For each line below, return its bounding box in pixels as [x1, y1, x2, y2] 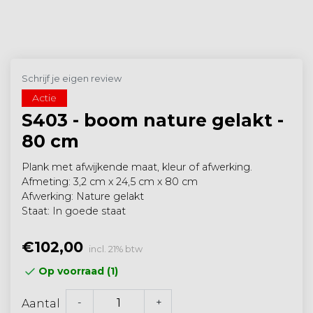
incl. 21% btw [89, 244, 143, 255]
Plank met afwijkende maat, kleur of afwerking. [22, 161, 252, 174]
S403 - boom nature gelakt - [22, 110, 284, 131]
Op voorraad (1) [38, 264, 118, 277]
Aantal [22, 296, 60, 310]
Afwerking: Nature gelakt [22, 190, 144, 203]
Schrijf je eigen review [22, 73, 122, 85]
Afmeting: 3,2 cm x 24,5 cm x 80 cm [22, 175, 198, 189]
